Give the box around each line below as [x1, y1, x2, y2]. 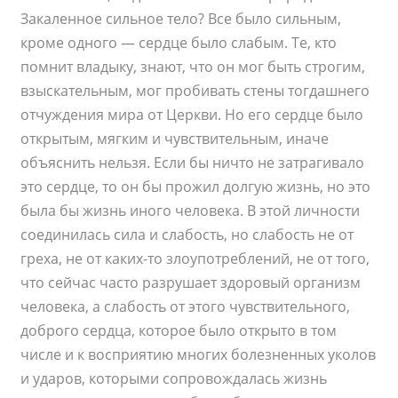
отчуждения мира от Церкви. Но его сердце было [20, 105, 364, 125]
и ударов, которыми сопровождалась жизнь [20, 369, 328, 389]
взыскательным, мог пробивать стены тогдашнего [20, 81, 370, 101]
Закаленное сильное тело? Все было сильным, [20, 9, 342, 29]
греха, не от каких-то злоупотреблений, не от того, [20, 249, 370, 269]
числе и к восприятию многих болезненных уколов [20, 345, 377, 365]
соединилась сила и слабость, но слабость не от [20, 225, 354, 245]
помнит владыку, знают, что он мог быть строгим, [20, 57, 366, 77]
